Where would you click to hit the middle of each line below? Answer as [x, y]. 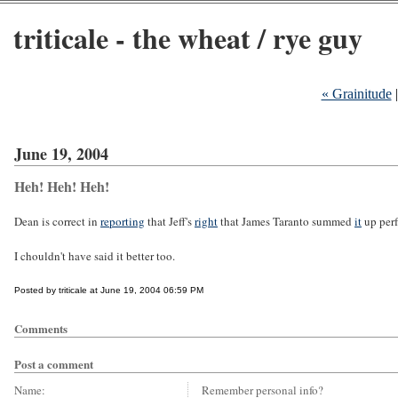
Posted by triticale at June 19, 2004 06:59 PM [109, 290]
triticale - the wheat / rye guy [188, 38]
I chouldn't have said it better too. [95, 256]
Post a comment [54, 364]
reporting [123, 221]
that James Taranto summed [286, 221]
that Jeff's [170, 221]
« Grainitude [356, 94]
